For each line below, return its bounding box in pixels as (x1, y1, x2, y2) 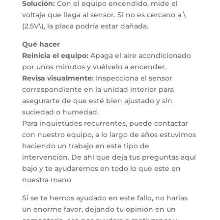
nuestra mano (22, 175, 71, 185)
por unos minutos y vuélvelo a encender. (22, 62, 166, 72)
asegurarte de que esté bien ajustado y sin (22, 96, 172, 106)
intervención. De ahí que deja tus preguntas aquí (22, 153, 196, 162)
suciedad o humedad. (22, 108, 99, 117)
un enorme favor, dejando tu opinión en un (22, 205, 176, 214)
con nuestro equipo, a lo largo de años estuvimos (22, 130, 196, 139)
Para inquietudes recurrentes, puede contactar (22, 119, 188, 128)
